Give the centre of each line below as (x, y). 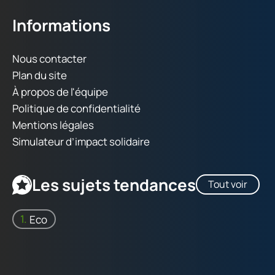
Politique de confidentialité (76, 109)
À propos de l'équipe (60, 92)
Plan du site (40, 76)
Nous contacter (49, 59)
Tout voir (228, 184)
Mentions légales (53, 125)
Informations (61, 25)
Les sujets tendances (114, 184)
